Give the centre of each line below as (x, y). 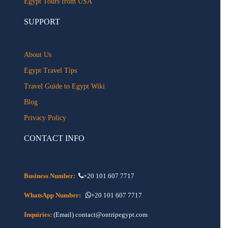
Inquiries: (38, 214)
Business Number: (50, 176)
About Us (38, 54)
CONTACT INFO (54, 138)
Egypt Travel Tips (51, 70)
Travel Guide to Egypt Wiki (65, 86)
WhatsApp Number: (53, 195)
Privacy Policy (45, 118)
